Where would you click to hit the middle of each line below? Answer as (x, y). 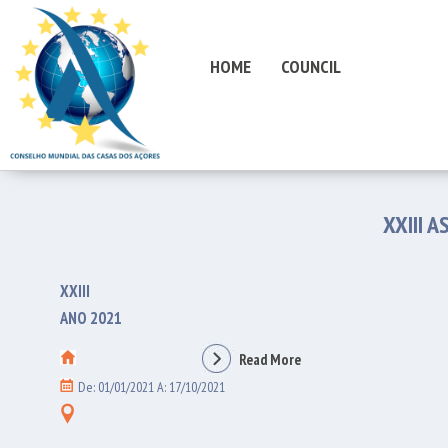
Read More (270, 359)
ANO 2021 (91, 318)
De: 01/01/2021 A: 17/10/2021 (151, 387)
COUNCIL (311, 66)
